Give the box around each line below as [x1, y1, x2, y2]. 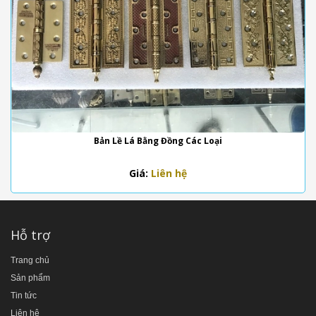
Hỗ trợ [11, 226, 50, 244]
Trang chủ [11, 255, 49, 266]
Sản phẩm [11, 273, 50, 284]
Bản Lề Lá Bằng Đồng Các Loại [94, 135, 222, 147]
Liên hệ [151, 166, 187, 181]
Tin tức [11, 291, 37, 301]
